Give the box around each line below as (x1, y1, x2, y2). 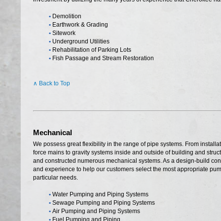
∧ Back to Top (33, 80, 70, 86)
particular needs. (33, 175, 78, 181)
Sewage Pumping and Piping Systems (52, 200, 155, 206)
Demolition (52, 13, 81, 19)
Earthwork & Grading (52, 22, 108, 28)
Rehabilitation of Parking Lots (52, 47, 131, 53)
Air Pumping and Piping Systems (52, 208, 140, 214)
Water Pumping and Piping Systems (52, 191, 148, 197)
